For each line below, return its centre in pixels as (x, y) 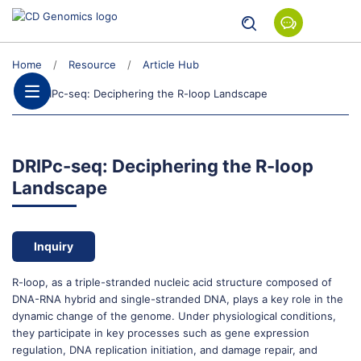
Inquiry (54, 246)
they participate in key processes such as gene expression (161, 333)
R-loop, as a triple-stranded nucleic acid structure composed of (172, 282)
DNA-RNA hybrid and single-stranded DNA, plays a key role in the (178, 299)
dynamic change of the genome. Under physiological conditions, (174, 316)
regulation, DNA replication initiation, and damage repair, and (165, 350)
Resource (92, 64)
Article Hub (171, 64)
